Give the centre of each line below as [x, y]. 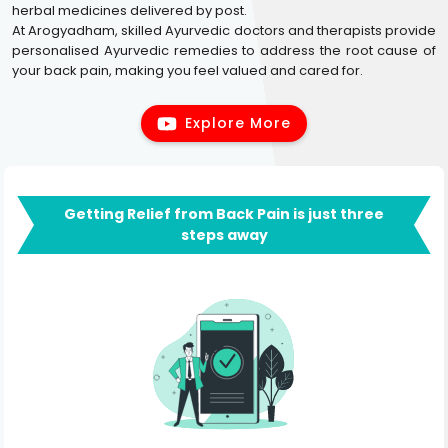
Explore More [238, 123]
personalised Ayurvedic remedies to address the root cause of [224, 50]
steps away [224, 235]
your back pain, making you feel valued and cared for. [187, 70]
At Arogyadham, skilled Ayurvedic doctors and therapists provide [224, 30]
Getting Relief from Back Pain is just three [224, 214]
